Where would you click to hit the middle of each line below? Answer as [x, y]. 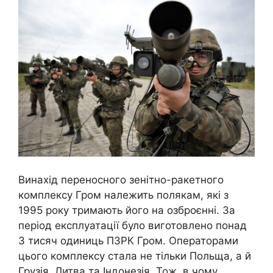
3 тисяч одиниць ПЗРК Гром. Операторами [128, 240]
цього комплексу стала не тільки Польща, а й [135, 256]
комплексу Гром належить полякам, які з [123, 195]
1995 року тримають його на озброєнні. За [127, 210]
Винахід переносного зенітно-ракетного [121, 179]
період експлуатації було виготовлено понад [133, 225]
